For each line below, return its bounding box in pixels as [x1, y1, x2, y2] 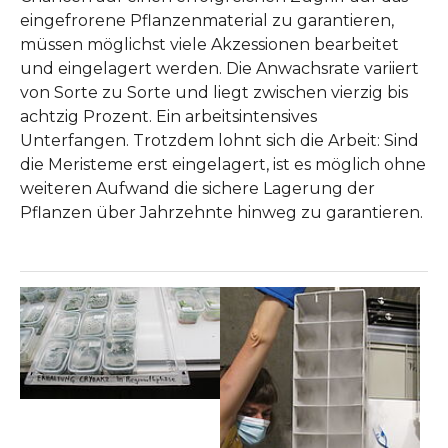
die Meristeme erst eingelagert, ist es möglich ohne [20, 154, 426, 174]
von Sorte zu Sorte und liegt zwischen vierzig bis [20, 82, 408, 102]
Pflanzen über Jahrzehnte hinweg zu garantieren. [20, 202, 423, 222]
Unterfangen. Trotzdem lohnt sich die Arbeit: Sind [20, 130, 419, 150]
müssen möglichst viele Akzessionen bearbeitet [20, 34, 399, 54]
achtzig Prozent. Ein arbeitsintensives [20, 106, 317, 126]
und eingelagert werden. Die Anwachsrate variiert [20, 58, 419, 78]
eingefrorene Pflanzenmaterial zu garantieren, [20, 10, 394, 30]
